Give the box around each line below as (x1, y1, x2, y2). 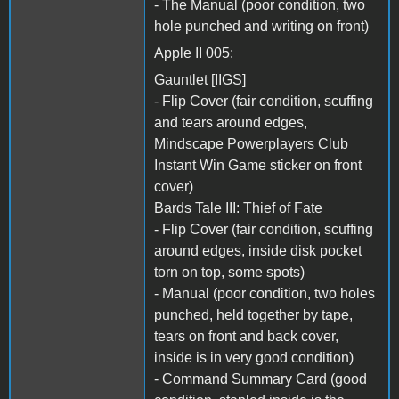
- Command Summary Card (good (154, 370, 367, 387)
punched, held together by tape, (154, 306, 353, 322)
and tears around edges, (154, 114, 307, 130)
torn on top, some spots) (154, 264, 305, 280)
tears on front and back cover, (154, 328, 338, 344)
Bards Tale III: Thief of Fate (154, 199, 322, 216)
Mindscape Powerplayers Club (154, 135, 348, 151)
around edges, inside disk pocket (154, 242, 362, 258)
